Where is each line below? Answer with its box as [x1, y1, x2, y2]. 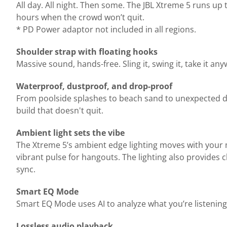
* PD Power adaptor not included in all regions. [16, 24, 196, 35]
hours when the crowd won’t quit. [16, 12, 144, 23]
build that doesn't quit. [16, 105, 103, 116]
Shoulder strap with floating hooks [16, 46, 158, 57]
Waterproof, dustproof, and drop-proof [16, 81, 172, 92]
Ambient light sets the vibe [16, 127, 125, 138]
